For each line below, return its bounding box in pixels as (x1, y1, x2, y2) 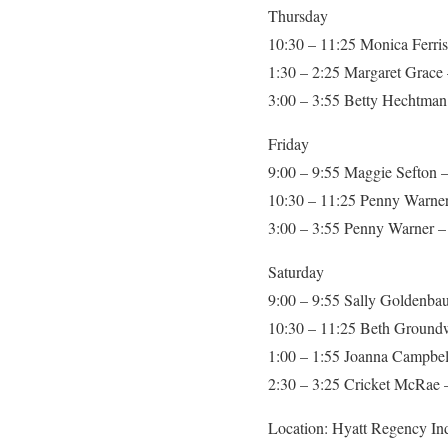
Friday (268, 133, 309, 154)
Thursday (268, 5, 328, 26)
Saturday (268, 261, 324, 282)
